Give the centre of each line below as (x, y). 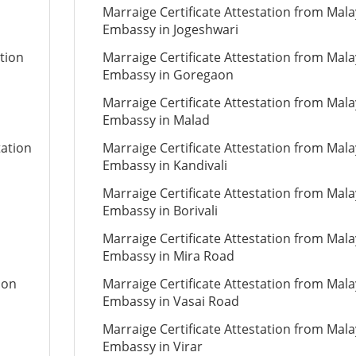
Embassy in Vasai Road (170, 301)
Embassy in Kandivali (164, 165)
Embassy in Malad (156, 120)
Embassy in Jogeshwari (170, 29)
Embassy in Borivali (160, 211)
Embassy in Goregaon (168, 75)
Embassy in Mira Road (168, 256)
